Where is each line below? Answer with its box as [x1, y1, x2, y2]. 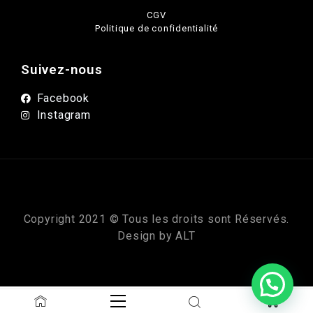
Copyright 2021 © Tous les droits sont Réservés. [23, 212, 290, 226]
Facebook [36, 92, 89, 105]
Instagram [36, 108, 91, 122]
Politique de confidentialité [94, 23, 219, 34]
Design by [117, 229, 173, 243]
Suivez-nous [21, 61, 103, 78]
